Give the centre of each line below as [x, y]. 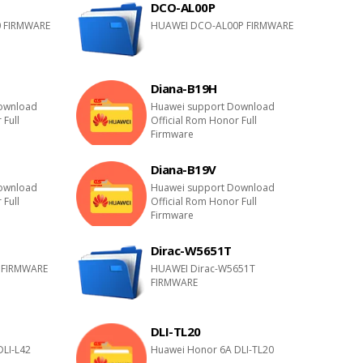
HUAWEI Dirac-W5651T [203, 269]
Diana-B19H [184, 88]
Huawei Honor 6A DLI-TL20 [212, 350]
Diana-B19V [183, 169]
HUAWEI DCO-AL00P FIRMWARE [222, 26]
